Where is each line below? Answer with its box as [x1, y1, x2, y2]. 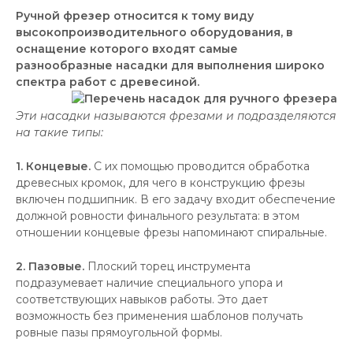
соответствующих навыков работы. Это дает [16, 292, 268, 307]
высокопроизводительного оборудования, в [16, 25, 293, 39]
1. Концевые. [16, 159, 91, 173]
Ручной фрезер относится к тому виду [16, 9, 254, 23]
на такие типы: [16, 125, 103, 139]
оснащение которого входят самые [16, 42, 238, 56]
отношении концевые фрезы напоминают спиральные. [16, 225, 327, 240]
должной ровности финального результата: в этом [16, 209, 299, 223]
